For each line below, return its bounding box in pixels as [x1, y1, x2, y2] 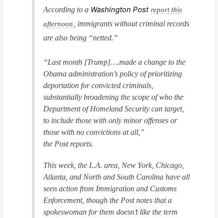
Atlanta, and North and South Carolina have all [43, 172, 190, 181]
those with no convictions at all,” [43, 127, 145, 136]
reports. [68, 139, 94, 148]
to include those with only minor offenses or [43, 116, 178, 125]
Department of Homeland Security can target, [43, 104, 184, 113]
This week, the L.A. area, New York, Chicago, [43, 161, 184, 169]
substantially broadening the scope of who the [43, 92, 184, 101]
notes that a [134, 196, 172, 204]
